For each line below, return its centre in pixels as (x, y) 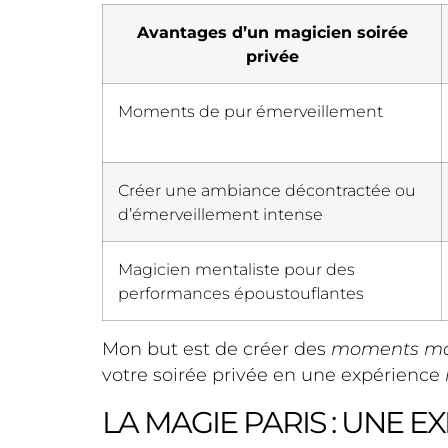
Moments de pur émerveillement (250, 111)
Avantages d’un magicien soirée (272, 32)
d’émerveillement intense (220, 214)
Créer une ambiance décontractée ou (267, 190)
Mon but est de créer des (216, 349)
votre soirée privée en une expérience (273, 375)
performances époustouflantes (241, 293)
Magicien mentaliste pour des (236, 269)
